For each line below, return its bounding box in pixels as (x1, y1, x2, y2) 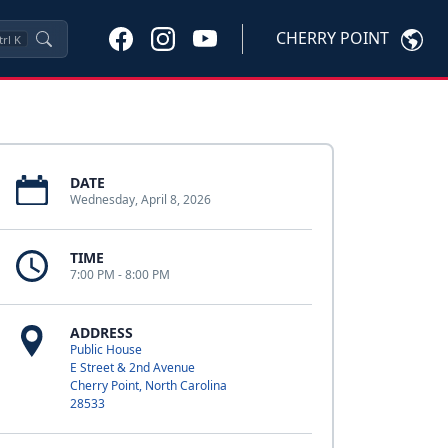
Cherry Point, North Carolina (69, 377, 227, 394)
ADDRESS (69, 323, 133, 342)
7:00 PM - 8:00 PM (69, 266, 170, 283)
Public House (69, 341, 142, 358)
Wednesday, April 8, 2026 (69, 191, 211, 208)
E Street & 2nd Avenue (69, 359, 195, 376)
